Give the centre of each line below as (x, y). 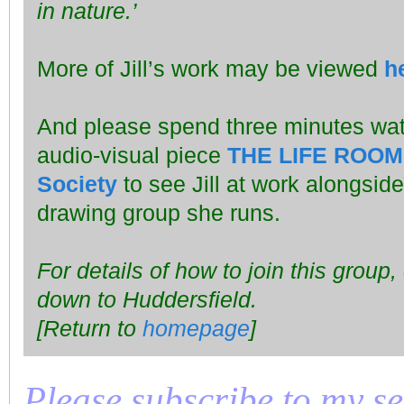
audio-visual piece (132, 156)
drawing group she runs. (159, 213)
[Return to (90, 329)
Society (77, 184)
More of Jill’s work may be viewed (211, 69)
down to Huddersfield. (147, 300)
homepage (196, 329)
